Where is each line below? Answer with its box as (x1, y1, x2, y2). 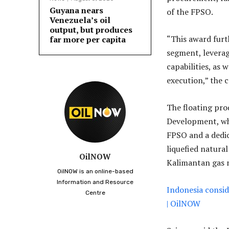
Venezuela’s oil (50, 14, 110, 26)
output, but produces (50, 24, 132, 36)
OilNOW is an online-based (57, 168, 133, 175)
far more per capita (50, 34, 126, 45)
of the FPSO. (167, 6, 213, 18)
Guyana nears (50, 5, 103, 16)
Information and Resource (57, 178, 133, 186)
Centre (85, 189, 105, 197)
